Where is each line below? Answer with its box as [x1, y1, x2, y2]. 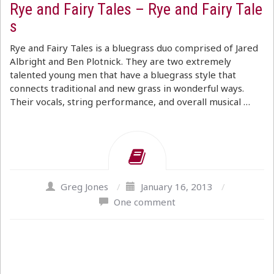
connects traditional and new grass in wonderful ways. [10, 82, 244, 94]
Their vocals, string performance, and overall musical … [10, 95, 250, 108]
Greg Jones [61, 180, 108, 193]
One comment [113, 196, 176, 208]
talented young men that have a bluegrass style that [10, 68, 236, 81]
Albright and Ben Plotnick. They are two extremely [10, 55, 231, 67]
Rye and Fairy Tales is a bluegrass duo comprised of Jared [10, 42, 258, 54]
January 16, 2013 [141, 180, 213, 193]
